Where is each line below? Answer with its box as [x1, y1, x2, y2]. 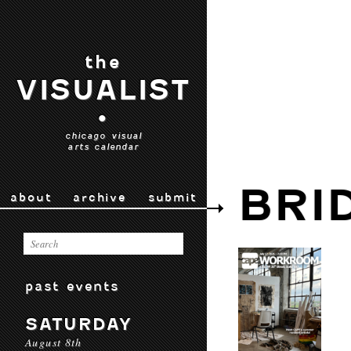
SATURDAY [25, 314, 132, 334]
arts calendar [67, 141, 139, 152]
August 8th [25, 335, 82, 349]
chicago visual [64, 130, 143, 141]
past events [25, 278, 120, 294]
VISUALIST [15, 74, 192, 107]
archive [73, 190, 126, 204]
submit [147, 190, 197, 204]
